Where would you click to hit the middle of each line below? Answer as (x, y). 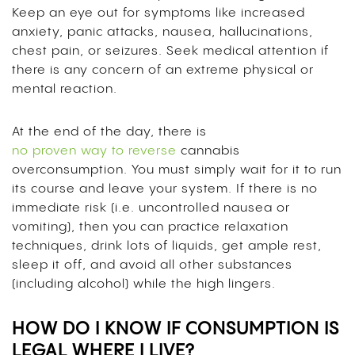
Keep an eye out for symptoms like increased (158, 13)
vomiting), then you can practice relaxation (150, 227)
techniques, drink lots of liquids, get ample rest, (167, 246)
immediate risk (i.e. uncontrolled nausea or (151, 208)
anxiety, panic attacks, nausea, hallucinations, (162, 32)
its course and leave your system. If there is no (165, 189)
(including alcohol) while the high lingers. (144, 284)
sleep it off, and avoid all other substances (152, 265)
